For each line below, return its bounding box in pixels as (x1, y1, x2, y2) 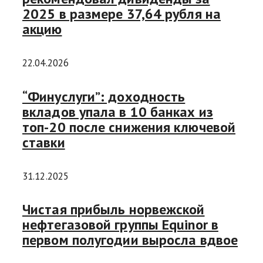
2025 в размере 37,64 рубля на (22, 4, 221, 23)
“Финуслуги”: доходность (22, 87, 186, 106)
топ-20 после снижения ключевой (22, 117, 235, 136)
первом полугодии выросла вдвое (22, 231, 238, 249)
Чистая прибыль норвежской (22, 200, 205, 219)
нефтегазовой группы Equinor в (22, 215, 218, 234)
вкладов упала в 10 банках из (22, 102, 213, 121)
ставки (22, 133, 65, 151)
